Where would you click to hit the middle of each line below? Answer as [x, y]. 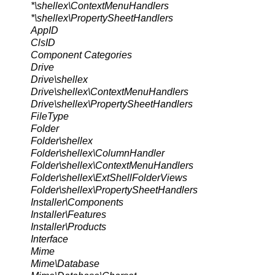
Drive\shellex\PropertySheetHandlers [112, 104]
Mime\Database [65, 263]
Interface [49, 239]
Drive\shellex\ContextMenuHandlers [110, 91]
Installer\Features [68, 214]
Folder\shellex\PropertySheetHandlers [114, 190]
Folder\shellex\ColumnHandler [98, 153]
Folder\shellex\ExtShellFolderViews [109, 177]
